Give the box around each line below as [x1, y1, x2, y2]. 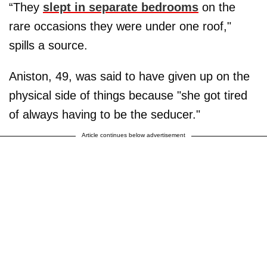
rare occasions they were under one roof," [9, 20, 231, 33]
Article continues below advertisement [82, 132, 185, 138]
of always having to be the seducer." [9, 108, 200, 121]
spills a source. [9, 39, 88, 52]
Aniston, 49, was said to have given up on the [9, 70, 250, 83]
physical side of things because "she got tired [9, 89, 247, 102]
